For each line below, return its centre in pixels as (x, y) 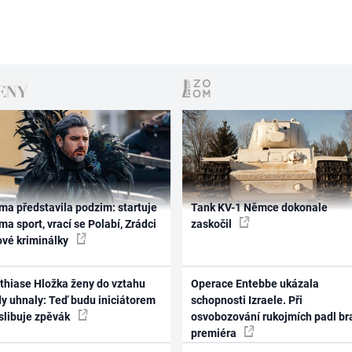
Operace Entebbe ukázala (255, 284)
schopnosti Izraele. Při (246, 300)
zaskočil (212, 224)
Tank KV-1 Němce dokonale (259, 207)
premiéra (214, 333)
